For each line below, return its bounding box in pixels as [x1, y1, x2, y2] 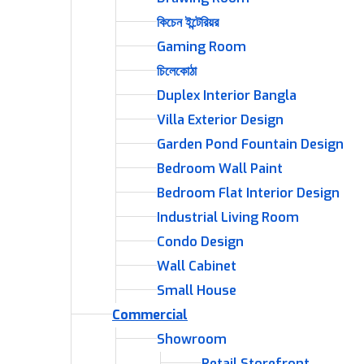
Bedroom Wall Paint [157, 160, 283, 177]
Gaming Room [157, 38, 246, 55]
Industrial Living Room [157, 209, 299, 226]
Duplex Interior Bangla [157, 87, 297, 104]
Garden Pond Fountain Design [157, 136, 344, 153]
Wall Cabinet [157, 258, 236, 275]
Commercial [112, 306, 188, 323]
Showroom [157, 331, 227, 348]
